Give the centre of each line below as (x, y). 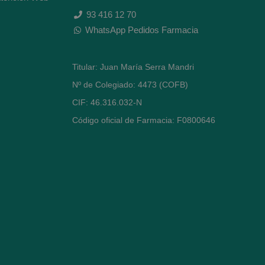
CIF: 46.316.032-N (107, 102)
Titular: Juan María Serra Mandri (133, 67)
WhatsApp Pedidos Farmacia (142, 30)
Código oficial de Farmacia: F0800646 (144, 120)
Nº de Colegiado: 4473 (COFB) (130, 85)
